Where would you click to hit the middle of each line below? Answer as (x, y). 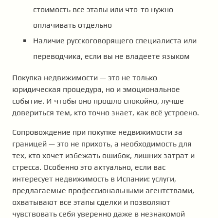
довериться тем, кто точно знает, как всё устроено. (106, 113)
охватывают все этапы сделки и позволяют (91, 202)
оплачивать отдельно (73, 25)
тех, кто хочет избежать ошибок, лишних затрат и (103, 156)
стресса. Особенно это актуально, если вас (89, 167)
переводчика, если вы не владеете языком (111, 56)
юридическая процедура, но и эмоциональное (96, 90)
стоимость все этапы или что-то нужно (103, 10)
